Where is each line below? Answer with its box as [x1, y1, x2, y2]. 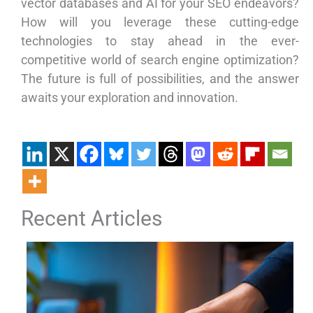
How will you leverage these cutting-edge [21, 15, 299, 30]
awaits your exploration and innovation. [21, 90, 238, 105]
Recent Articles [21, 206, 162, 231]
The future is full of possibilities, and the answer [21, 71, 299, 87]
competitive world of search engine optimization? [21, 52, 299, 68]
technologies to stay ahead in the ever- [21, 34, 299, 49]
